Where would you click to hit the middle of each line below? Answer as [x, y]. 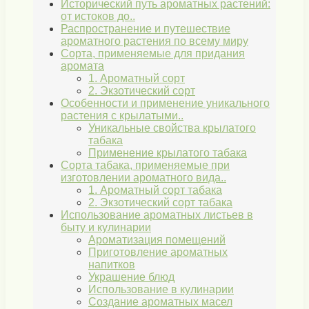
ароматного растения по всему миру [154, 41]
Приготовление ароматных [158, 252]
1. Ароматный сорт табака [155, 190]
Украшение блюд [131, 277]
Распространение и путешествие [146, 29]
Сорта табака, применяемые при [145, 166]
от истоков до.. [98, 17]
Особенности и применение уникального [165, 103]
